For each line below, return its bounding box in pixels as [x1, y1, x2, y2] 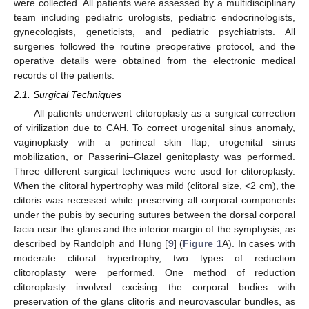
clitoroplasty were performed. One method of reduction [14, 267, 295, 279]
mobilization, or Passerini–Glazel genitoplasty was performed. [14, 151, 295, 163]
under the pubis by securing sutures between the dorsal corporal [14, 209, 295, 221]
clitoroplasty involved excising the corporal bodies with [14, 281, 295, 293]
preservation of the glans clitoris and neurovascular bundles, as [14, 296, 295, 308]
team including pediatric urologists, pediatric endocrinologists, [14, 11, 295, 23]
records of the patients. [14, 69, 114, 81]
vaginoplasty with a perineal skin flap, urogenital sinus [14, 137, 295, 148]
